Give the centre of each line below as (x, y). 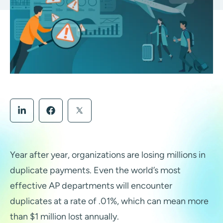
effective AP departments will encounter (91, 186)
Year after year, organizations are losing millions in (108, 155)
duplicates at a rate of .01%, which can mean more (109, 201)
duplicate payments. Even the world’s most (95, 170)
